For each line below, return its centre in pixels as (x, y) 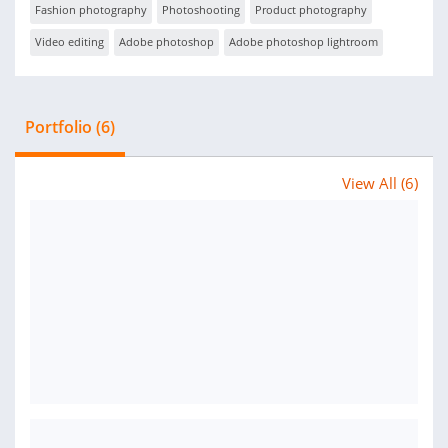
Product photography (311, 9)
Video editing (69, 41)
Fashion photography (91, 9)
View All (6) (380, 183)
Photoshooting (201, 9)
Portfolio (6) (70, 127)
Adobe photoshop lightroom (303, 41)
